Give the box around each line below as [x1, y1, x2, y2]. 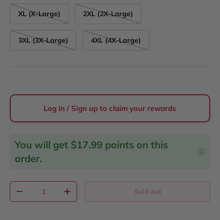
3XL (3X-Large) [18, 36, 68, 45]
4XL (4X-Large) [91, 36, 141, 45]
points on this [103, 138, 168, 151]
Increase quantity [67, 191, 125, 200]
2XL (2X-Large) [83, 9, 133, 19]
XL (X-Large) [18, 9, 60, 19]
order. [15, 152, 42, 165]
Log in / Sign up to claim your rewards [44, 104, 176, 113]
